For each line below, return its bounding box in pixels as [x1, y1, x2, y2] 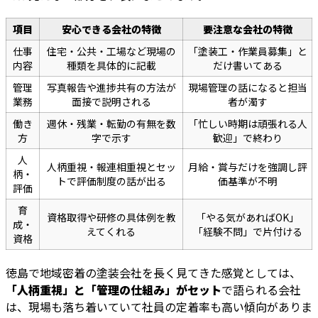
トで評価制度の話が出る [56, 174, 166, 189]
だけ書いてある [212, 58, 283, 73]
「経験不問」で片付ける [192, 224, 302, 239]
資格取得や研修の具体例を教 [46, 210, 176, 225]
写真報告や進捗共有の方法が [46, 80, 176, 95]
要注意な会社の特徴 [202, 22, 292, 37]
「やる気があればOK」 [196, 210, 299, 225]
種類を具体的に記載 [66, 58, 156, 73]
